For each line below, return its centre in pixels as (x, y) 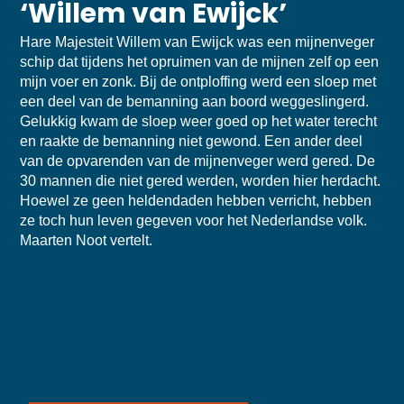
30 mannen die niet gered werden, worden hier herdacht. (201, 180)
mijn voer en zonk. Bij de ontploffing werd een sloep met (198, 81)
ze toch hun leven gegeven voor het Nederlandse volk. (194, 220)
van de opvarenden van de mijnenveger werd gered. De (198, 161)
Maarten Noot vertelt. (87, 240)
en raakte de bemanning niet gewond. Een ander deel (192, 141)
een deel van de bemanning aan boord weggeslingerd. (195, 101)
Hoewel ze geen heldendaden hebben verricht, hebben (196, 200)
